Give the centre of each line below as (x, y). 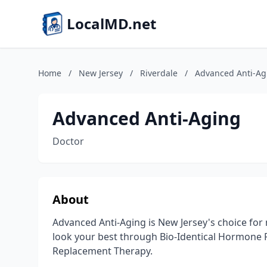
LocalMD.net (111, 24)
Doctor (68, 141)
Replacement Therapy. (103, 251)
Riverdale (159, 73)
